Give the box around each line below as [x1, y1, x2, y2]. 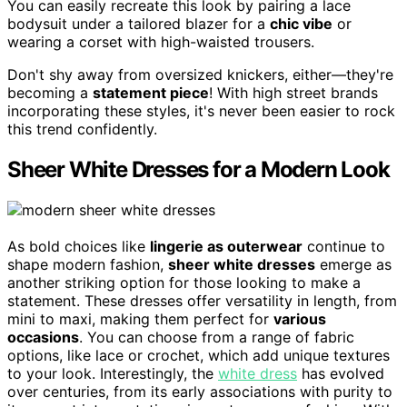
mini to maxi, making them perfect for [7, 309, 273, 328]
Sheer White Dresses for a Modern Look [7, 155, 390, 183]
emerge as [315, 254, 392, 273]
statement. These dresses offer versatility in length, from [7, 291, 397, 310]
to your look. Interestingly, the [7, 363, 218, 382]
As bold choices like [7, 236, 150, 255]
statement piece [93, 83, 209, 102]
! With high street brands [209, 83, 378, 102]
